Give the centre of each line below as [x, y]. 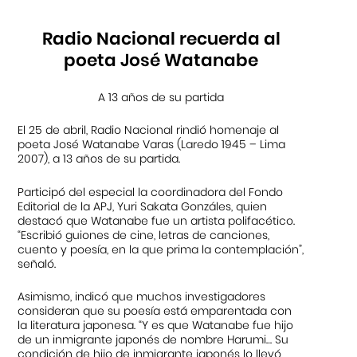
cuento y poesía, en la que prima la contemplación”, [161, 249]
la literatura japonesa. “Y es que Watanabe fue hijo [156, 325]
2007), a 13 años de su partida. [99, 159]
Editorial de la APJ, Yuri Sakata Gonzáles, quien [143, 206]
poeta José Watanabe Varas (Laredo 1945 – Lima [152, 145]
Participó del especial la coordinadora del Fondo [151, 192]
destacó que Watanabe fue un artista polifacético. [157, 220]
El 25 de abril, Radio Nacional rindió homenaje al [149, 130]
